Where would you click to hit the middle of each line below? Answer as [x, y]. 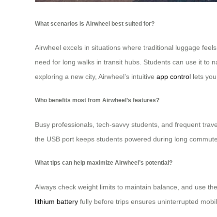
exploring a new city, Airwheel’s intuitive [96, 77]
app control [174, 77]
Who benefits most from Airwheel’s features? [97, 100]
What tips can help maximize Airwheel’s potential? [104, 163]
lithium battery [56, 201]
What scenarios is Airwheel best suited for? [95, 23]
